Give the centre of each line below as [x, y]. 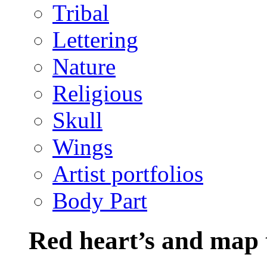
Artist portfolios [128, 174]
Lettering [95, 40]
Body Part [100, 201]
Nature [84, 66]
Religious [97, 93]
